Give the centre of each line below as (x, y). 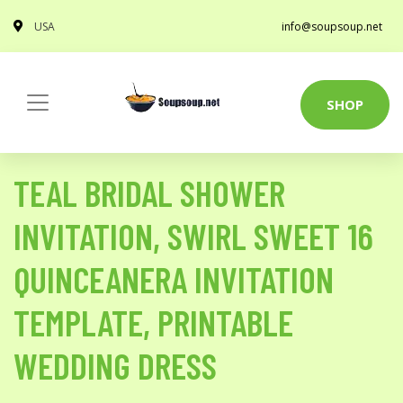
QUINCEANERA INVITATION (174, 279)
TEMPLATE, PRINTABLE (153, 322)
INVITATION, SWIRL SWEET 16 (193, 236)
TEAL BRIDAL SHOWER (149, 193)
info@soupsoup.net (332, 27)
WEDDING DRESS (115, 365)
